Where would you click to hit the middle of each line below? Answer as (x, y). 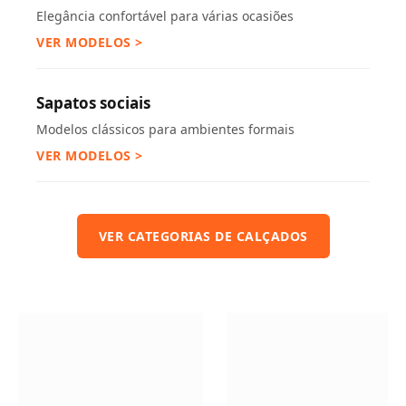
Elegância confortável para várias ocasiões (165, 16)
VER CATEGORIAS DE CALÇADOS (203, 236)
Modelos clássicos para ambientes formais (165, 129)
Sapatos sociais (93, 103)
